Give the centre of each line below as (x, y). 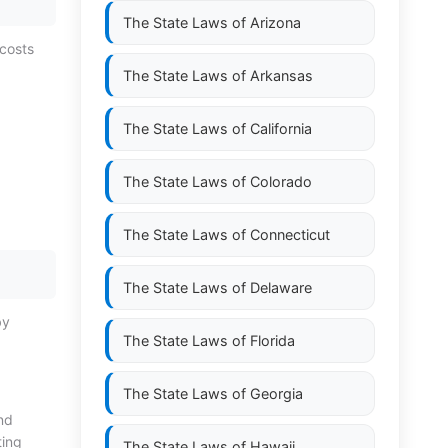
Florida (272, 340)
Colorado (281, 181)
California (281, 128)
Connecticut (290, 234)
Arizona (275, 22)
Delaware (281, 287)
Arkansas (281, 75)
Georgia (276, 393)
